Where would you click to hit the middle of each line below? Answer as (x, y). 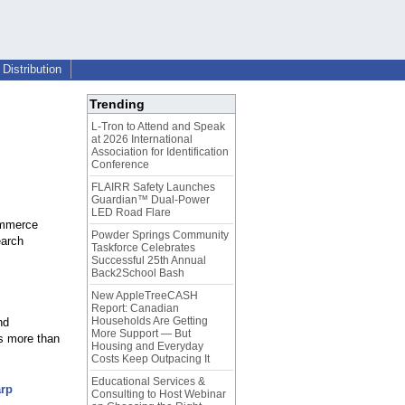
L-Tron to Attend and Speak (158, 127)
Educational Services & (148, 382)
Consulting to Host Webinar (159, 395)
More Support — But (141, 334)
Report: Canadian (135, 309)
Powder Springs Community (160, 235)
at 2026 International (142, 140)
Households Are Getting (150, 321)
